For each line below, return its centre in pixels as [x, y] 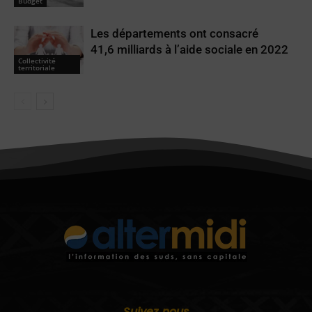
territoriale [37, 67]
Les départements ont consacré [174, 33]
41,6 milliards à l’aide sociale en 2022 [189, 49]
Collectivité [37, 60]
